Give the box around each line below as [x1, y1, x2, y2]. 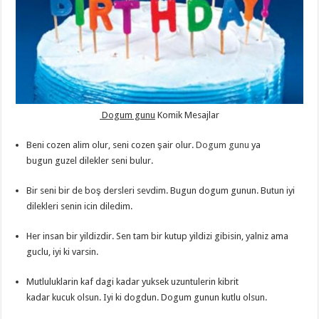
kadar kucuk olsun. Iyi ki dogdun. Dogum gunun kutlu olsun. [26, 291, 268, 303]
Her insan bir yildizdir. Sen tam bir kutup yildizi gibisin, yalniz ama [26, 230, 289, 241]
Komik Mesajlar [155, 109, 219, 120]
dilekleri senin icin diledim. [26, 200, 133, 211]
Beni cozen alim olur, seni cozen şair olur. [26, 139, 197, 150]
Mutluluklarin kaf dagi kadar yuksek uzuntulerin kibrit [26, 276, 239, 287]
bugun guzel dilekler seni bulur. [26, 155, 154, 166]
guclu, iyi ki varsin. [26, 246, 99, 257]
